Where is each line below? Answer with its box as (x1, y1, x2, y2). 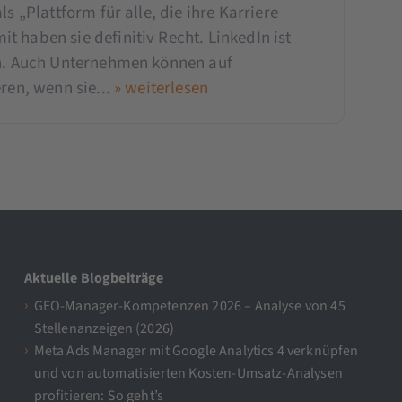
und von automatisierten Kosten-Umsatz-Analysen (33, 363, 343, 384)
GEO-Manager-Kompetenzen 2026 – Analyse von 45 (33, 296, 345, 317)
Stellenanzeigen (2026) (33, 319, 175, 339)
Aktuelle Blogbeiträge (24, 267, 164, 288)
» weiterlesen (114, 75, 209, 100)
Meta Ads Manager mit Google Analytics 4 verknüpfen (33, 341, 359, 362)
